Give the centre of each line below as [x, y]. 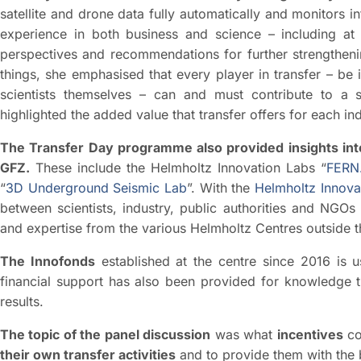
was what [244, 334]
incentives [310, 334]
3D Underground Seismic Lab [97, 187]
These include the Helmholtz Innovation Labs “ [178, 167]
